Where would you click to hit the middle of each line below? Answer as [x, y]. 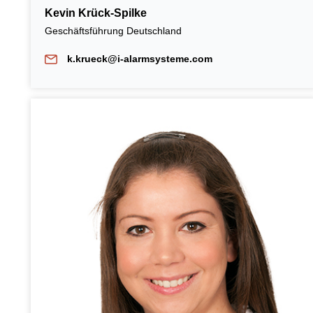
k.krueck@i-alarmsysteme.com [139, 58]
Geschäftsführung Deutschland [113, 30]
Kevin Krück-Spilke [96, 13]
